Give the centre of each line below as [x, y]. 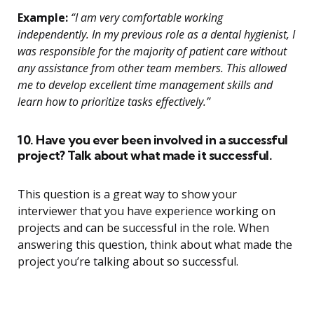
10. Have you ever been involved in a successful [153, 140]
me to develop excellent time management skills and [145, 85]
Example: [43, 18]
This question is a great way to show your [127, 194]
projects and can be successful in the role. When [143, 228]
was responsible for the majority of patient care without [152, 52]
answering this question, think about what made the [155, 245]
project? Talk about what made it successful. [145, 156]
